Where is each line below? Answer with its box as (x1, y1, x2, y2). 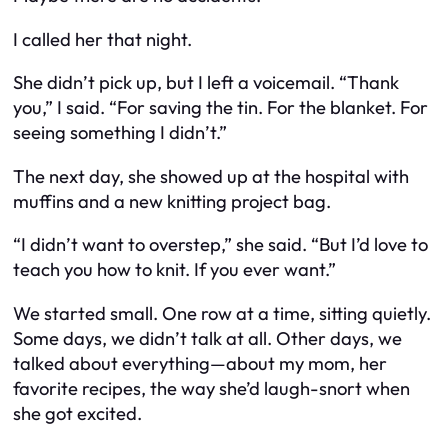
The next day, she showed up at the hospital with (13, 164, 409, 188)
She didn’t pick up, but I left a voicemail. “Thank (13, 71, 399, 95)
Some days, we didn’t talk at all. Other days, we (13, 326, 402, 350)
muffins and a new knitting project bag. (13, 189, 331, 213)
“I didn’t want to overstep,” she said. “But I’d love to (13, 233, 428, 257)
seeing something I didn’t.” (13, 121, 227, 145)
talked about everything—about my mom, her (13, 351, 387, 375)
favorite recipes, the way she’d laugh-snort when (13, 376, 410, 400)
